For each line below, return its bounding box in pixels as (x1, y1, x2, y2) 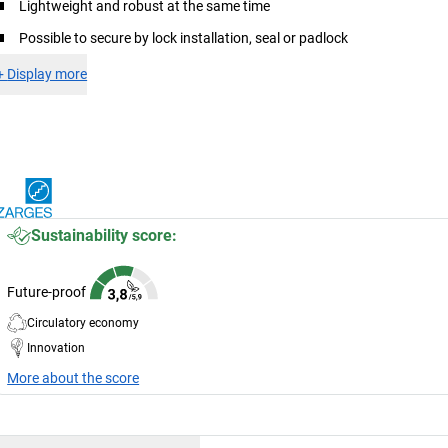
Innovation (27, 340, 86, 355)
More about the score (7, 369, 140, 386)
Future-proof (7, 283, 87, 300)
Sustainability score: (31, 225, 178, 245)
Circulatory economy (27, 315, 140, 330)
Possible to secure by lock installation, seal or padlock (19, 29, 349, 46)
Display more (7, 65, 88, 82)
